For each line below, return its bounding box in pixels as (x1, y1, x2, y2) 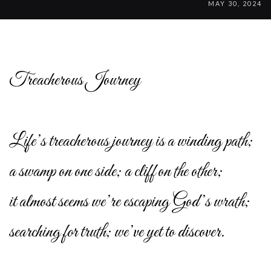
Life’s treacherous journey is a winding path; (9, 129, 253, 153)
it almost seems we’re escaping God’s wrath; (9, 190, 250, 214)
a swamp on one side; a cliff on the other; (9, 160, 223, 183)
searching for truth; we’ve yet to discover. (9, 220, 224, 244)
